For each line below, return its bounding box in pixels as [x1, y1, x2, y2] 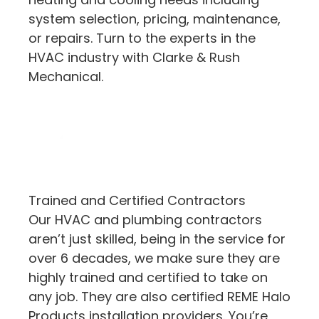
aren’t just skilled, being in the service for [28, 229, 286, 248]
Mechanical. [28, 67, 103, 85]
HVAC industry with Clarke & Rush [28, 48, 240, 66]
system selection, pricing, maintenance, [28, 9, 281, 28]
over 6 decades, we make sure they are [28, 249, 280, 267]
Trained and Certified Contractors [28, 191, 246, 209]
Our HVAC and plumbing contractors [28, 210, 262, 229]
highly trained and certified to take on [28, 268, 268, 286]
